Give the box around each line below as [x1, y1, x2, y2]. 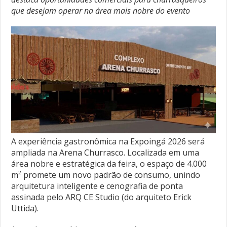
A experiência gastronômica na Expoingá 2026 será [11, 135, 205, 147]
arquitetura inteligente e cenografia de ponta [11, 180, 183, 192]
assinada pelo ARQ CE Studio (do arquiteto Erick [11, 191, 192, 203]
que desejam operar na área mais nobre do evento [11, 5, 191, 17]
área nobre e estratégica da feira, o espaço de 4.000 [11, 158, 207, 169]
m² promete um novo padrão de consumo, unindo [11, 169, 201, 180]
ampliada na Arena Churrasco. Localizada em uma [11, 146, 200, 158]
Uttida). [11, 202, 39, 214]
